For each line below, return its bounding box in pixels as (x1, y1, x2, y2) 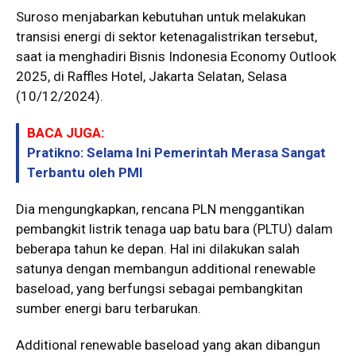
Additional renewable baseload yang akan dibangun (16, 336, 320, 353)
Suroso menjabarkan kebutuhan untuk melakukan (16, 8, 306, 25)
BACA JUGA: (27, 124, 104, 141)
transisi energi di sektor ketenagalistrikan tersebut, (16, 28, 317, 44)
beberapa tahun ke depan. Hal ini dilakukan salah (16, 240, 300, 257)
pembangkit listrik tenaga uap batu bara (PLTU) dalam (16, 220, 333, 237)
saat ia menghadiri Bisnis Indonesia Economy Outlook (16, 48, 336, 64)
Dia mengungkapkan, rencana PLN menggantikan (16, 200, 304, 217)
